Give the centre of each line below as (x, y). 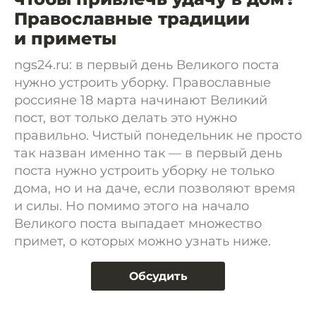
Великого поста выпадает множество (138, 224)
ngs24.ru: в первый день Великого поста (147, 65)
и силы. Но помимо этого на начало (132, 206)
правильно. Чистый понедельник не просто (158, 135)
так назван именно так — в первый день (148, 153)
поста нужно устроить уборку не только (144, 171)
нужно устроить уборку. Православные (142, 83)
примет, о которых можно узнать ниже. (142, 241)
